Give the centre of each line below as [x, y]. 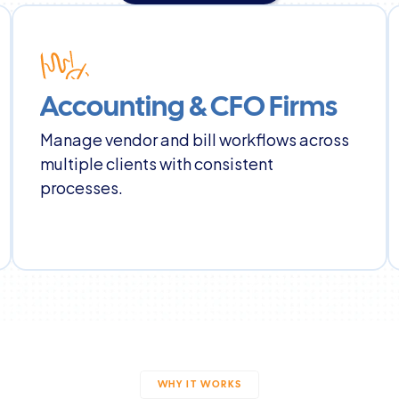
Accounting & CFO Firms [189, 108]
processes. [82, 187]
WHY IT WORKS [199, 385]
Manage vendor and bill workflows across [195, 138]
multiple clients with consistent [157, 163]
